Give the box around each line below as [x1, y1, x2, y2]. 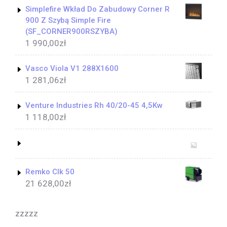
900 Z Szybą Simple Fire [25, 15, 111, 25]
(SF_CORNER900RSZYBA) [25, 26, 118, 36]
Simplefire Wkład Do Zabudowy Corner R [25, 4, 170, 14]
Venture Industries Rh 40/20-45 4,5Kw [25, 100, 163, 110]
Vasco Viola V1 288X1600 [25, 63, 119, 73]
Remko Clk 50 [25, 167, 74, 176]
